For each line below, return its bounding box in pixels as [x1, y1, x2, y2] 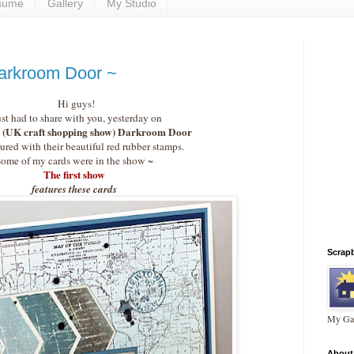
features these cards [32, 182, 117, 197]
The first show [43, 167, 105, 183]
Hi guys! [54, 96, 95, 111]
